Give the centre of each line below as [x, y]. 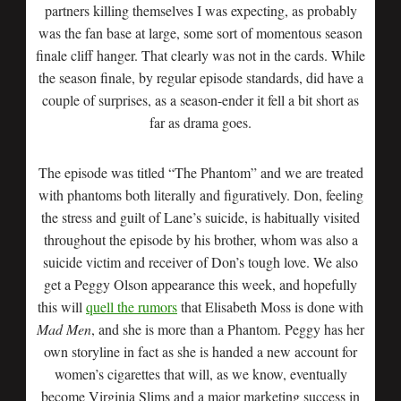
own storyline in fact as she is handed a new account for [200, 351]
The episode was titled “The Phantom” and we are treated [200, 172]
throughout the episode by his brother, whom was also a [200, 239]
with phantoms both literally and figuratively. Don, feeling [200, 195]
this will [62, 307]
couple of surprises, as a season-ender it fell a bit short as [200, 100]
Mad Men [64, 329]
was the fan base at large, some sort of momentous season [200, 33]
